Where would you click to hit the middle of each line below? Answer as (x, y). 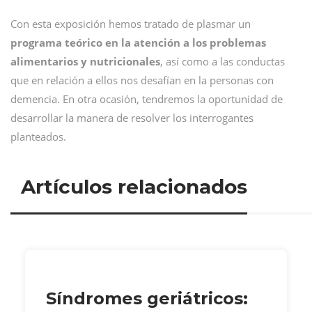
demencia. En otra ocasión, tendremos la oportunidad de (147, 99)
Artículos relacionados (134, 186)
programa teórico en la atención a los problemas (138, 42)
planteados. (38, 136)
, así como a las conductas (223, 61)
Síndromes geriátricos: (147, 298)
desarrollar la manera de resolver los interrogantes (132, 118)
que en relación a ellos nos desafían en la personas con (142, 80)
